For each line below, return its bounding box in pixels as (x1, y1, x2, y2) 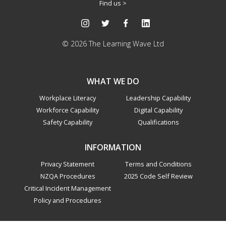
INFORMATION (85, 142, 141, 153)
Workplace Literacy (39, 93, 96, 103)
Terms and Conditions (125, 159, 192, 169)
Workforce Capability (36, 105, 99, 115)
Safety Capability (43, 118, 92, 127)
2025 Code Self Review (124, 172, 193, 181)
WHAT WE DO (87, 76, 139, 87)
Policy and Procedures (34, 196, 101, 205)
